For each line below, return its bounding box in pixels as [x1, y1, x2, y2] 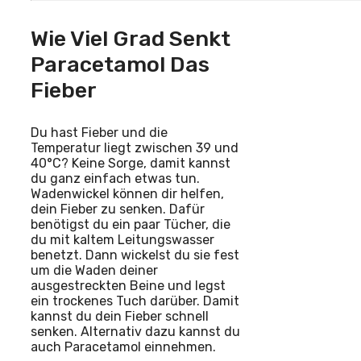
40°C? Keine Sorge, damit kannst [31, 156, 230, 172]
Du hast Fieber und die [31, 125, 168, 141]
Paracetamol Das [31, 52, 210, 78]
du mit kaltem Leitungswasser [31, 232, 214, 248]
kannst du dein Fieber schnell [31, 309, 209, 325]
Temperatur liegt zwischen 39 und [31, 140, 239, 156]
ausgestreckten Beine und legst [31, 278, 226, 294]
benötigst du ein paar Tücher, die [31, 217, 230, 233]
